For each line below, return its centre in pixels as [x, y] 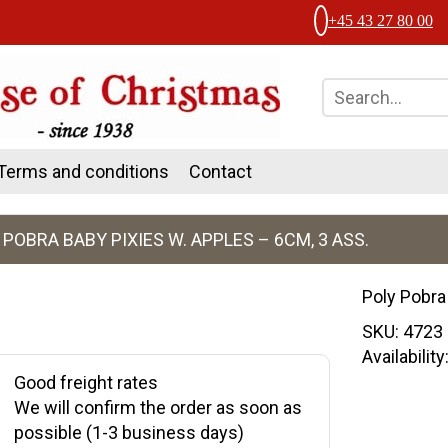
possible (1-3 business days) [128, 432]
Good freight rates [85, 382]
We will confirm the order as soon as [157, 407]
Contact [220, 171]
